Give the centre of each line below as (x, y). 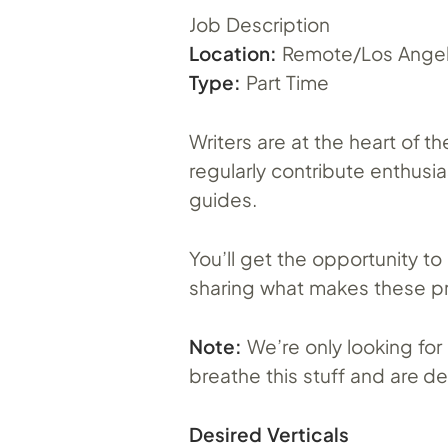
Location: (233, 52)
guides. (223, 198)
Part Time (285, 81)
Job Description (259, 23)
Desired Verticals (269, 433)
